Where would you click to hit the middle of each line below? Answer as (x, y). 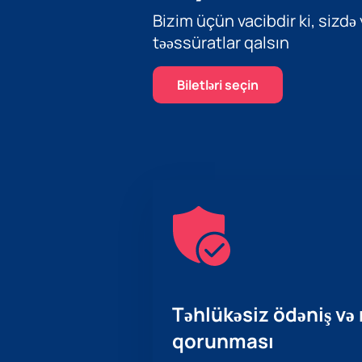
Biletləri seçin (217, 84)
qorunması (223, 340)
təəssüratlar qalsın (221, 42)
